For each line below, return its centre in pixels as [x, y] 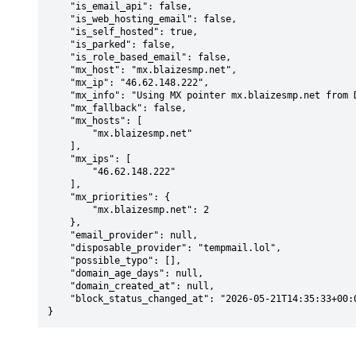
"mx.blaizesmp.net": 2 [70, 210]
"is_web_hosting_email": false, [59, 19]
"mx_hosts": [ [59, 121]
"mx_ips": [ [59, 159]
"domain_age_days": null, [59, 273]
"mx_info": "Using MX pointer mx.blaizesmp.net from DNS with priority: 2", [59, 95]
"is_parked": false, [59, 44]
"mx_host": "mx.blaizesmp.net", [59, 70]
